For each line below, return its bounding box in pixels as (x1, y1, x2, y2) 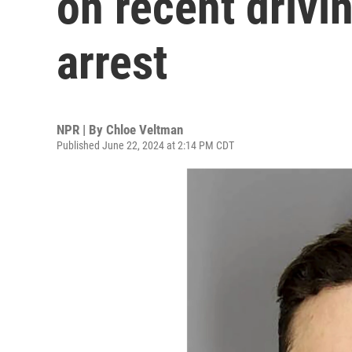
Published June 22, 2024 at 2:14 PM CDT (57, 139, 234, 152)
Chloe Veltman (106, 122, 183, 137)
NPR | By (57, 122, 106, 137)
